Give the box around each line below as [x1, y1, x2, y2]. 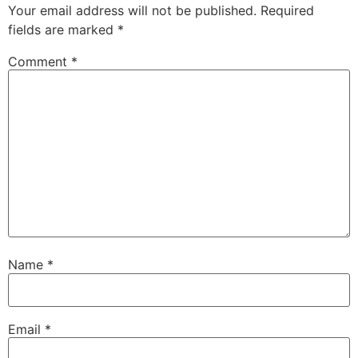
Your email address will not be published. [8, 2, 257, 18]
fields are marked [8, 21, 117, 38]
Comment [8, 53, 71, 70]
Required [261, 2, 314, 18]
